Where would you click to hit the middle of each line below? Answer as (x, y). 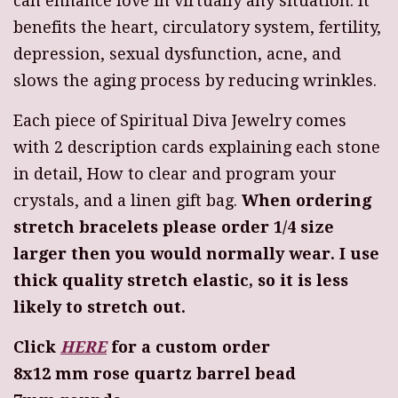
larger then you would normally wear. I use (196, 254)
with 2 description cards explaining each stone (197, 147)
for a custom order (191, 347)
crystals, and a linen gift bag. (127, 201)
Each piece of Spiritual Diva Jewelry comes (180, 121)
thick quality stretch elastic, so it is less (181, 281)
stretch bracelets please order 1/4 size (174, 227)
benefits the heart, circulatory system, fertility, (197, 28)
